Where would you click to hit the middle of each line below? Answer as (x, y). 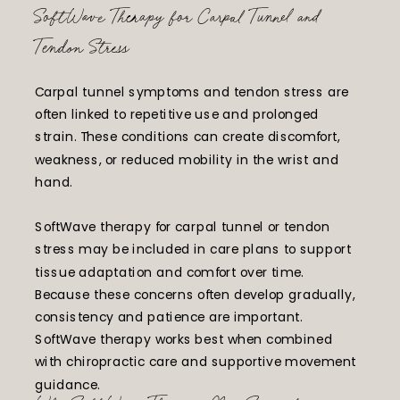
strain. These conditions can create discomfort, (187, 137)
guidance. (67, 384)
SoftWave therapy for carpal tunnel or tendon (183, 227)
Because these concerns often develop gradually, (195, 295)
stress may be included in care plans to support (193, 249)
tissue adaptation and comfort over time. (170, 271)
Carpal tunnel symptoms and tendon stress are (192, 92)
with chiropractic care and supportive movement (196, 362)
